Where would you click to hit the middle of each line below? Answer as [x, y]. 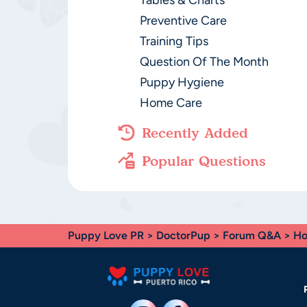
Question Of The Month [204, 62]
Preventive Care [183, 21]
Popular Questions [204, 161]
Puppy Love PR [106, 235]
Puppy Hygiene [182, 82]
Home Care [171, 103]
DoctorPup [183, 235]
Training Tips [174, 41]
